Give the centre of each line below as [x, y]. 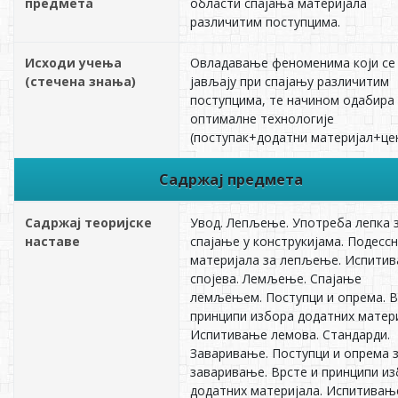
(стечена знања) [80, 81]
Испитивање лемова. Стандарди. [290, 334]
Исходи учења [73, 62]
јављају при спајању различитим [290, 81]
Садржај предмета [231, 179]
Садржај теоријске [88, 222]
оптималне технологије [262, 118]
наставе [52, 241]
